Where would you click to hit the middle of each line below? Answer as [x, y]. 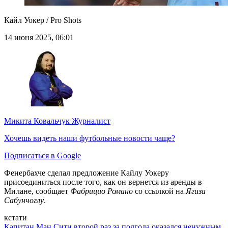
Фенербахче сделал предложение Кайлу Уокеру [87, 173]
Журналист [90, 121]
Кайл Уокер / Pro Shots [43, 20]
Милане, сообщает [37, 191]
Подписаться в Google [42, 156]
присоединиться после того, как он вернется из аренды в [103, 182]
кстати [16, 218]
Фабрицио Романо [102, 191]
